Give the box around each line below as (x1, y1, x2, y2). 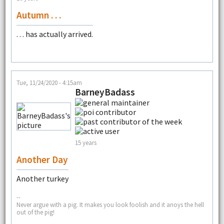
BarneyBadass (74, 86, 135, 98)
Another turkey (16, 173, 68, 184)
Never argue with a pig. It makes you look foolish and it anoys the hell (16, 200, 204, 209)
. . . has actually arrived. (16, 28, 93, 39)
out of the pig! (16, 208, 54, 216)
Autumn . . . (16, 8, 61, 21)
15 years (74, 138, 96, 147)
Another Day (16, 153, 68, 166)
